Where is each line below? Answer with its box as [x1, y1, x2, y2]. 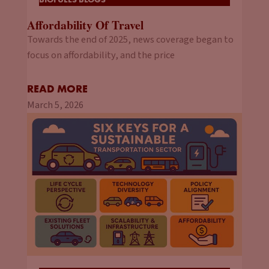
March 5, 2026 [27, 97, 83, 112]
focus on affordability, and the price [27, 47, 175, 62]
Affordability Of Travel [27, 16, 144, 34]
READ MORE [27, 82, 88, 95]
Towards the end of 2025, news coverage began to [27, 32, 234, 47]
